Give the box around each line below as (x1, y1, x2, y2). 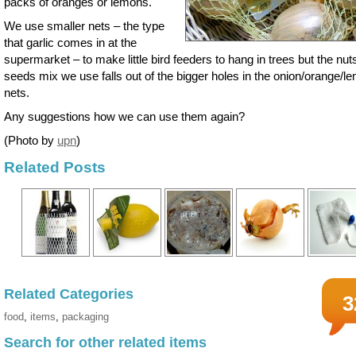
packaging (62, 311, 109, 323)
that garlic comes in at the (4, 35, 137, 49)
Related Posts (4, 158, 106, 176)
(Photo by (4, 133, 57, 147)
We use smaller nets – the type (4, 18, 164, 33)
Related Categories (4, 286, 133, 303)
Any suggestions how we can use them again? (4, 109, 245, 123)
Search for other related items (4, 335, 207, 351)
